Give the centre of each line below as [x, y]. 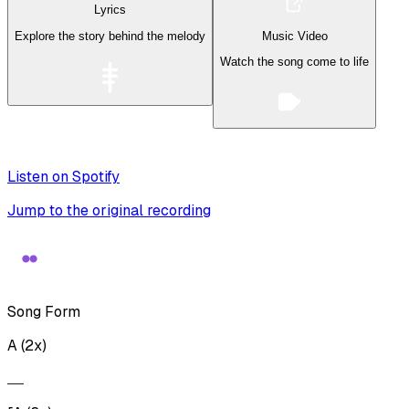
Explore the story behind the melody [110, 36]
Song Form [44, 312]
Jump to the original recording [109, 211]
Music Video [294, 36]
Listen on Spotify [63, 177]
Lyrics [110, 10]
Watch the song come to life [294, 62]
